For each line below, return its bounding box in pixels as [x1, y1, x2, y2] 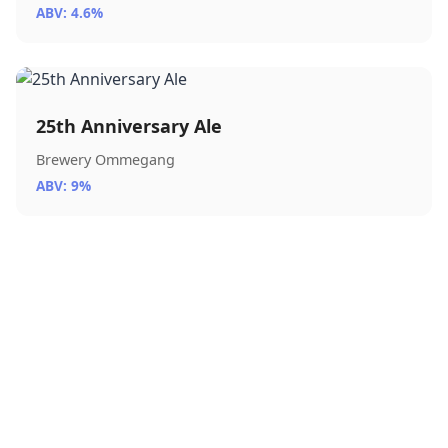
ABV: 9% [36, 176, 91, 195]
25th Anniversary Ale [36, 114, 222, 138]
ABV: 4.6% [36, 3, 103, 22]
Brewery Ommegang [36, 150, 175, 169]
